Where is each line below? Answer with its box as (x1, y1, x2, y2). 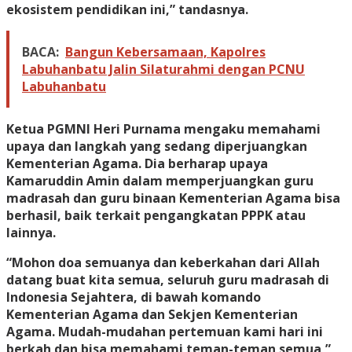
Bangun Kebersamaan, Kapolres (65, 43, 266, 61)
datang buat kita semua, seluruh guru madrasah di (6, 271, 329, 289)
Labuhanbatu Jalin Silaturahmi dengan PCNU (22, 60, 305, 79)
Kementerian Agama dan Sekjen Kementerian (6, 306, 298, 324)
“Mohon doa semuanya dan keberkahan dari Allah (6, 254, 320, 272)
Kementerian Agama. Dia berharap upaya (6, 155, 268, 173)
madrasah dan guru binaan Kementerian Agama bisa (6, 189, 340, 207)
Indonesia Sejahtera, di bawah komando (6, 288, 261, 306)
